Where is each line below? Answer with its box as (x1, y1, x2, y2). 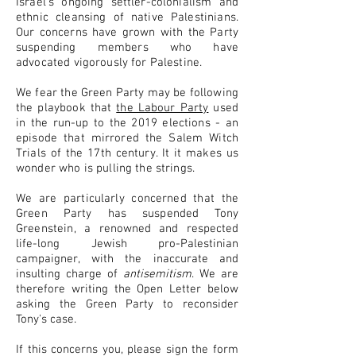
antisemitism (123, 267, 192, 281)
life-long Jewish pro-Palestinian (16, 237, 238, 251)
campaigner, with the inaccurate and (16, 252, 238, 266)
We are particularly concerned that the (16, 192, 238, 206)
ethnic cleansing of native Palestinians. (16, 10, 238, 25)
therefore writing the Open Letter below (16, 282, 238, 296)
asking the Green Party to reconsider (16, 297, 238, 311)
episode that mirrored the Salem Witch (16, 131, 238, 145)
